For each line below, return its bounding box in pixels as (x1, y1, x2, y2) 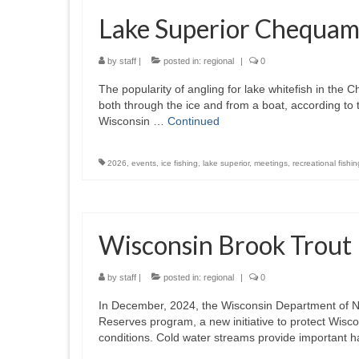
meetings (254, 159, 288, 167)
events (131, 159, 156, 167)
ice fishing (161, 159, 198, 167)
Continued (167, 115, 220, 127)
